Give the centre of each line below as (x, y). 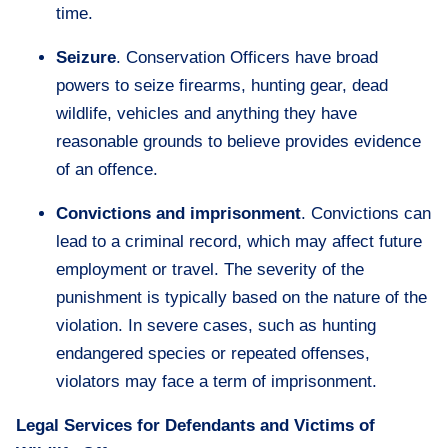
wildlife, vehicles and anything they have (206, 113)
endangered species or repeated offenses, (213, 353)
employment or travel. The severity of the (210, 269)
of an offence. (107, 169)
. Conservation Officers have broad (247, 57)
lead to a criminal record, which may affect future (239, 241)
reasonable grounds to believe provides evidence (238, 141)
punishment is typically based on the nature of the (241, 297)
